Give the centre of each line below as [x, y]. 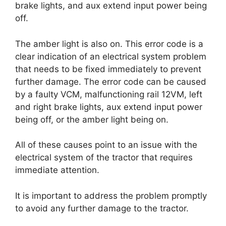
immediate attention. [57, 170]
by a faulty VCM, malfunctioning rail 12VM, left [109, 94]
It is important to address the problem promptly [111, 195]
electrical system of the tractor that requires [104, 157]
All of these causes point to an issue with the [106, 145]
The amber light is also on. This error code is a [109, 44]
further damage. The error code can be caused [111, 81]
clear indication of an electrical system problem [111, 56]
